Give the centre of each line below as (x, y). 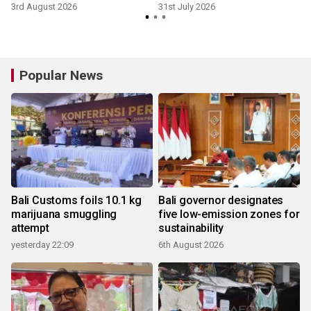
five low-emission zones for (229, 215)
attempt (30, 228)
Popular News (61, 76)
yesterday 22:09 (42, 245)
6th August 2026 (191, 245)
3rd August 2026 (44, 7)
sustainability (191, 228)
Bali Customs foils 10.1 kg (76, 201)
